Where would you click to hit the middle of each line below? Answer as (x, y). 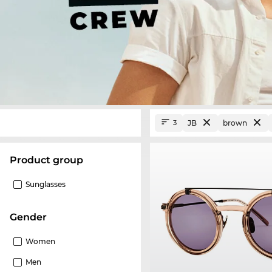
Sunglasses (46, 184)
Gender (32, 217)
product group (50, 160)
